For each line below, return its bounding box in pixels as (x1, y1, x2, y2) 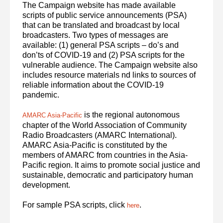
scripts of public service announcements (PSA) (22, 10, 187, 19)
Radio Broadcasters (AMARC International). (22, 130, 177, 139)
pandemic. (22, 90, 60, 99)
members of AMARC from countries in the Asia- (22, 150, 188, 159)
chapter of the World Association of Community (22, 120, 187, 129)
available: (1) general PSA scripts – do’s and (22, 40, 179, 49)
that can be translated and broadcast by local (22, 20, 180, 29)
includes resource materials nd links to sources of (22, 70, 196, 79)
